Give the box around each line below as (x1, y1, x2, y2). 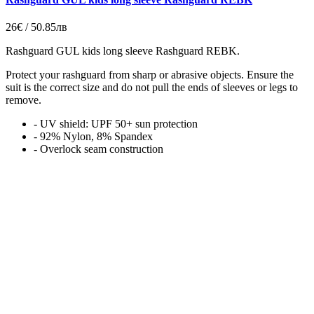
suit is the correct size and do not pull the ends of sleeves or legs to (6, 81, 298, 93)
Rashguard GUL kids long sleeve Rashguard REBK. (6, 45, 240, 57)
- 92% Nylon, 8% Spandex (34, 130, 153, 142)
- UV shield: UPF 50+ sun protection (34, 118, 198, 130)
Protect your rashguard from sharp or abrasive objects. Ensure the (6, 69, 294, 81)
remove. (6, 94, 41, 106)
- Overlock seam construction (34, 143, 163, 155)
